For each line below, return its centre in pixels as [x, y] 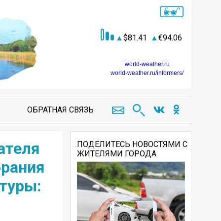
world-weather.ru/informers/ [147, 73]
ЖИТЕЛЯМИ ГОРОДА [117, 154]
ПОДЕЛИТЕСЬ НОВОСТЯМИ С [132, 144]
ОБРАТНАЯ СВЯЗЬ [60, 110]
